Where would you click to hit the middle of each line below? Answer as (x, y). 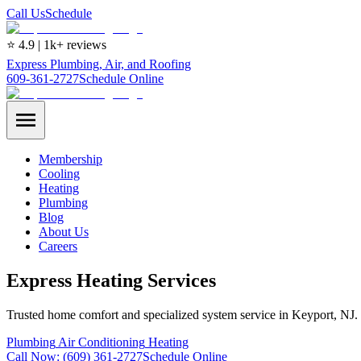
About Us (64, 232)
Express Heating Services (111, 280)
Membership (71, 159)
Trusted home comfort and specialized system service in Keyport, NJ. (182, 314)
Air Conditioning (100, 342)
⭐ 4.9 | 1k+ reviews (56, 45)
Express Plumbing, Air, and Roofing (99, 64)
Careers (58, 246)
